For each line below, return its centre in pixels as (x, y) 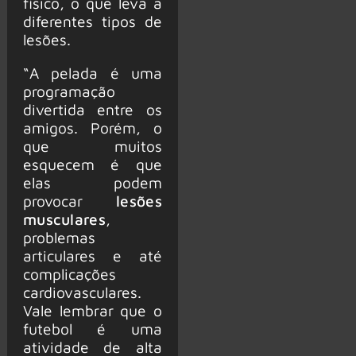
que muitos (92, 145)
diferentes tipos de (92, 21)
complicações (69, 273)
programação (69, 91)
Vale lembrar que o (92, 310)
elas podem (92, 182)
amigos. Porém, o (92, 127)
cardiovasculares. (82, 292)
